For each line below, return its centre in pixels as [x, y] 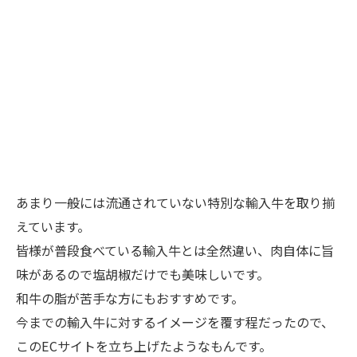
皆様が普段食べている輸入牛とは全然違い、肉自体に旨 [175, 251]
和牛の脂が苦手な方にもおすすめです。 [130, 298]
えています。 [53, 227]
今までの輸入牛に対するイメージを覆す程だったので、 [175, 322]
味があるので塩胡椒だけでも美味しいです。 [143, 275]
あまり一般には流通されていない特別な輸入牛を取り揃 [175, 203]
